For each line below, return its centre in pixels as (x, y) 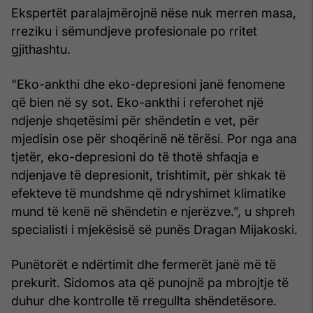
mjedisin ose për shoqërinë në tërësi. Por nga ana (154, 138)
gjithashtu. (41, 49)
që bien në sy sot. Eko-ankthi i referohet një (137, 102)
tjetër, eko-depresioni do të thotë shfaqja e (135, 156)
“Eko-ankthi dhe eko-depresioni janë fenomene (148, 84)
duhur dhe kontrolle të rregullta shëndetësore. (144, 300)
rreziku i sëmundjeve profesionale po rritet (134, 31)
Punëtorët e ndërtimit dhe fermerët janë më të (144, 264)
